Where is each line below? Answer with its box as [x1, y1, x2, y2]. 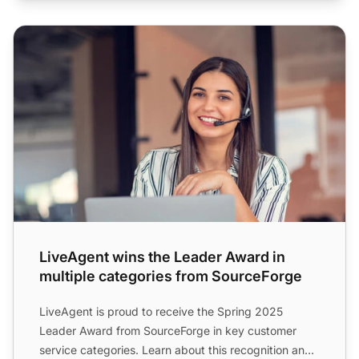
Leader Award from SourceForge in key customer [39, 323, 296, 337]
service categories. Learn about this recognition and [39, 342, 312, 357]
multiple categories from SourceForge [39, 267, 302, 284]
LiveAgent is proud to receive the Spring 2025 [39, 304, 283, 318]
